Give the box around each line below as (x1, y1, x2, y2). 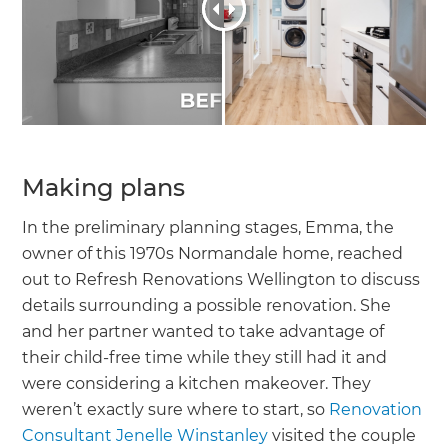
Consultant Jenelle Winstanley (22, 425, 269, 445)
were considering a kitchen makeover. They (22, 373, 372, 393)
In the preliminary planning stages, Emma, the (22, 217, 395, 237)
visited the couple (268, 425, 417, 445)
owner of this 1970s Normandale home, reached (22, 243, 404, 263)
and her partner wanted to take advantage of (22, 321, 385, 341)
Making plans (22, 172, 186, 202)
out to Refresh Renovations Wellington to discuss (22, 269, 421, 289)
